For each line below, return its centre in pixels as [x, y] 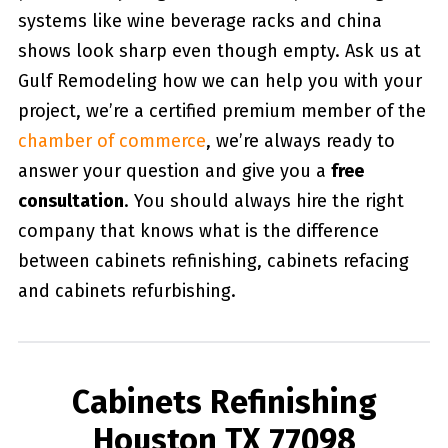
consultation [70, 201]
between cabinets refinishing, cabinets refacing [213, 261]
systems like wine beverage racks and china [199, 21]
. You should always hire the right [263, 201]
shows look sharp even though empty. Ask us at [219, 51]
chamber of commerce [111, 141]
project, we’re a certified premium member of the [221, 111]
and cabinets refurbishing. [126, 291]
